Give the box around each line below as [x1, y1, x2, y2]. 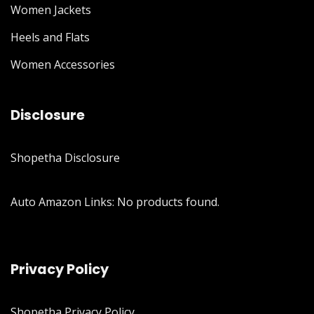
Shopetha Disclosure [11, 149, 120, 165]
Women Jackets [11, 1, 91, 18]
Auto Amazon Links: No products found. [11, 193, 219, 210]
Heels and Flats [11, 29, 90, 45]
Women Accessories [11, 56, 115, 72]
